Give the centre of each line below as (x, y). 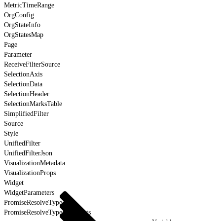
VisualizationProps (30, 173)
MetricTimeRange (29, 5)
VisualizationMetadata (35, 163)
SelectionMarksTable (33, 104)
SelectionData (23, 84)
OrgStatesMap (24, 35)
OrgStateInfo (22, 25)
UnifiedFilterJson (28, 153)
